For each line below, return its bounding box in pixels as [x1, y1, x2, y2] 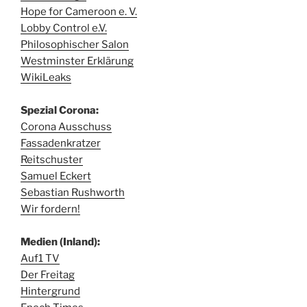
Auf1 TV [21, 251, 60, 265]
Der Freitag [21, 268, 75, 281]
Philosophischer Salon [21, 38, 129, 51]
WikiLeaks [21, 71, 71, 84]
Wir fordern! [21, 202, 80, 215]
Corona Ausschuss [21, 120, 112, 133]
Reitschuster [21, 153, 83, 166]
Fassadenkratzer [21, 136, 101, 149]
